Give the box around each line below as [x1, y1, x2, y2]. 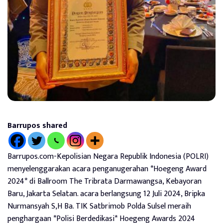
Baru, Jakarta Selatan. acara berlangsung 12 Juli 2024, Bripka [7, 187, 205, 201]
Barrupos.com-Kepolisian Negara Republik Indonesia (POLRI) [7, 149, 209, 163]
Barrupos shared [7, 118, 67, 132]
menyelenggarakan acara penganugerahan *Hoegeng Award [7, 162, 207, 176]
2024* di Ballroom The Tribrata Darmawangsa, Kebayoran [7, 174, 202, 188]
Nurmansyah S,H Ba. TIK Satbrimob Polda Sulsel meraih [7, 199, 191, 213]
